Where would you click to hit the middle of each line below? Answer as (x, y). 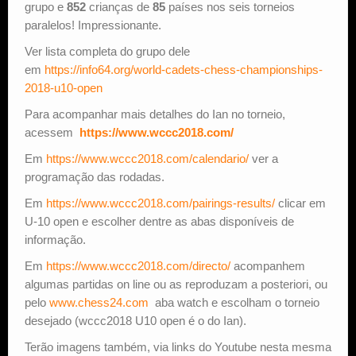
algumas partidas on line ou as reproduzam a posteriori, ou (176, 284)
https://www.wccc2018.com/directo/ (138, 266)
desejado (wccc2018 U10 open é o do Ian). (135, 321)
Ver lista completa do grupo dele (107, 52)
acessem (52, 133)
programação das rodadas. (95, 177)
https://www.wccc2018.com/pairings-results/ (161, 203)
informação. (55, 240)
